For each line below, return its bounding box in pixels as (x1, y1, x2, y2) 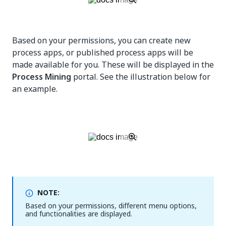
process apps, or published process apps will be (12, 46, 193, 59)
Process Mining (12, 71, 71, 83)
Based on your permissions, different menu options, (25, 200, 197, 211)
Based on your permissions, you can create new (12, 34, 191, 46)
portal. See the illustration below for (71, 71, 210, 83)
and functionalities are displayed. (25, 208, 132, 219)
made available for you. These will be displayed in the (12, 59, 214, 71)
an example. (12, 83, 58, 95)
